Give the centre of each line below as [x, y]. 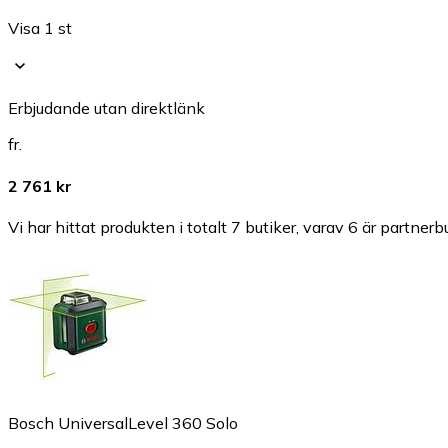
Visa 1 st [40, 28]
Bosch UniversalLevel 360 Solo [123, 423]
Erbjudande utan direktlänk [106, 108]
